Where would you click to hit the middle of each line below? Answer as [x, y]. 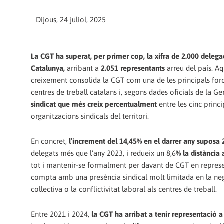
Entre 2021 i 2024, [61, 214]
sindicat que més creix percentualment [94, 104]
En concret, [49, 141]
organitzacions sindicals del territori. [90, 116]
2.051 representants [133, 68]
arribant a [83, 68]
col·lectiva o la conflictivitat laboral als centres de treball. [124, 189]
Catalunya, [48, 68]
